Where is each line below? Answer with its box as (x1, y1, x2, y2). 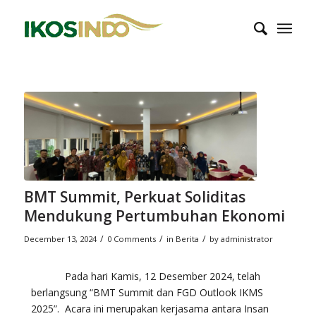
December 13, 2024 (23, 233, 97, 244)
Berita (175, 233, 199, 244)
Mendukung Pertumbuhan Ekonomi (23, 205, 285, 226)
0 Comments (107, 233, 156, 244)
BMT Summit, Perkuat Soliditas (23, 186, 245, 207)
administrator (220, 233, 273, 244)
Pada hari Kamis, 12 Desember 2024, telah (30, 269, 260, 283)
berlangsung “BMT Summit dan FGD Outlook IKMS (30, 285, 263, 299)
